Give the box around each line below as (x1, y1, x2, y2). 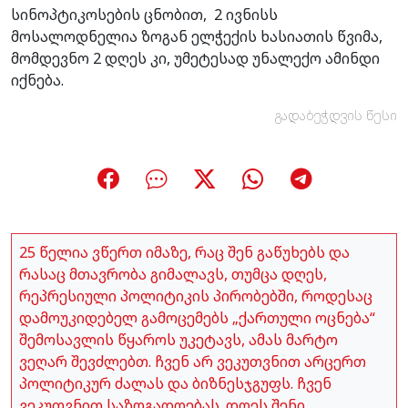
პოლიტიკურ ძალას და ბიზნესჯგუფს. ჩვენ (19, 372, 331, 393)
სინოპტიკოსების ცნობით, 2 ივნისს (11, 4, 278, 25)
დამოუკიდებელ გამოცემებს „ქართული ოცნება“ (19, 307, 375, 328)
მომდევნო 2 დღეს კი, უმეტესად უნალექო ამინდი (11, 47, 380, 68)
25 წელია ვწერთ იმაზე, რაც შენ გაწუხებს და (19, 241, 350, 262)
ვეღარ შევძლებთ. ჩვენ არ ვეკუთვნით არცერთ (19, 351, 366, 372)
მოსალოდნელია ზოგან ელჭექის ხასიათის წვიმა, (11, 25, 382, 46)
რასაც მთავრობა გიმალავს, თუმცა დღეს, (19, 263, 327, 284)
